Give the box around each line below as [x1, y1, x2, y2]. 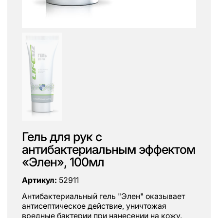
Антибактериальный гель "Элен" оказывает [22, 191, 185, 201]
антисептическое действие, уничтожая [22, 201, 166, 211]
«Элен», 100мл [22, 155, 104, 170]
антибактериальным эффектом [22, 142, 195, 157]
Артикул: [22, 175, 57, 185]
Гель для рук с [22, 129, 102, 145]
